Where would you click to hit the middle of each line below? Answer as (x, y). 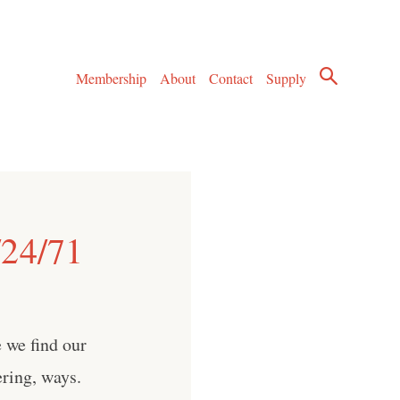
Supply (287, 79)
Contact (231, 79)
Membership (111, 79)
